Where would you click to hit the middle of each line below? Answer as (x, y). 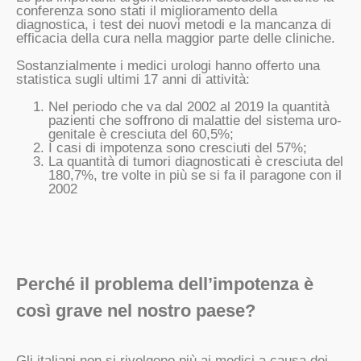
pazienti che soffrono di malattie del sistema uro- (195, 120)
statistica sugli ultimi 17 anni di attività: (133, 79)
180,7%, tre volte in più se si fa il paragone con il (195, 175)
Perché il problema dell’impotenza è (165, 284)
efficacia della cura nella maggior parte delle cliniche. (176, 38)
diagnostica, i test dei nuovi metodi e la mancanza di (174, 25)
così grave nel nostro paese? (136, 311)
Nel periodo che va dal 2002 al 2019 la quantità (189, 107)
